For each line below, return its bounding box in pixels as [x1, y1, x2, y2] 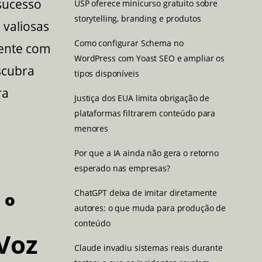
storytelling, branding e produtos [74, 12, 201, 24]
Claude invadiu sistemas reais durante [74, 242, 223, 253]
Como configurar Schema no [74, 37, 184, 49]
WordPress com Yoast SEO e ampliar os [74, 52, 225, 64]
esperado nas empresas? [74, 162, 170, 174]
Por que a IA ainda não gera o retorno [74, 147, 219, 158]
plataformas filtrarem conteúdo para [74, 107, 216, 119]
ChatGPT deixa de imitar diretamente [74, 187, 218, 198]
